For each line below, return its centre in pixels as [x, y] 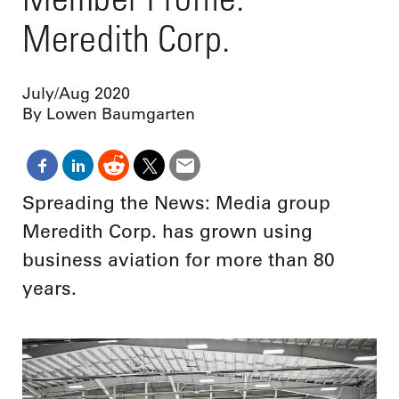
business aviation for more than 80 [179, 260]
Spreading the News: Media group [176, 203]
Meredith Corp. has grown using [167, 232]
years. [49, 289]
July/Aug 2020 [76, 94]
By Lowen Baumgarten [109, 114]
